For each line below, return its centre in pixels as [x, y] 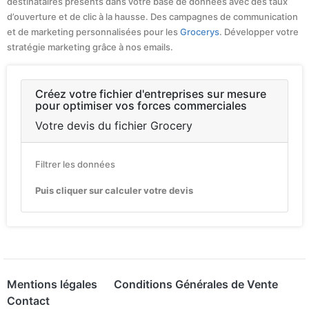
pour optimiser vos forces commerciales [141, 106]
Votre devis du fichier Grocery [114, 126]
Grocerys [200, 32]
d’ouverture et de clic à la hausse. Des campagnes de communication [152, 17]
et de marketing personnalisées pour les [93, 32]
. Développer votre [259, 32]
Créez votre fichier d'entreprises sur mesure [151, 94]
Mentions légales [52, 285]
